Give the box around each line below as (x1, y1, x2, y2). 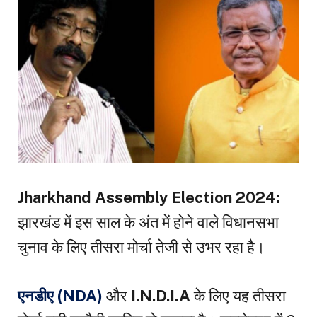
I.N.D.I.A (131, 286, 190, 305)
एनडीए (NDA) (18, 286, 103, 305)
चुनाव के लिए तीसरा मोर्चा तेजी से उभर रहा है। (18, 238, 265, 257)
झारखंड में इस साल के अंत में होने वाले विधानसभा (18, 213, 279, 232)
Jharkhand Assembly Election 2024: (18, 188, 279, 207)
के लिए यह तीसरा (190, 286, 286, 305)
